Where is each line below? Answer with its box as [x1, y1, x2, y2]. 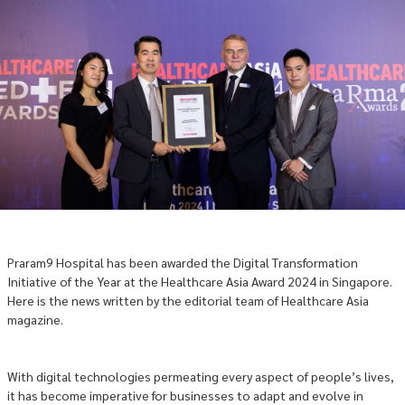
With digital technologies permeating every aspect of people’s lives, [7, 368, 394, 384]
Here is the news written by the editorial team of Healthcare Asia [7, 292, 369, 308]
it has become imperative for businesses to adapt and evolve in [7, 387, 363, 403]
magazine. [7, 311, 63, 327]
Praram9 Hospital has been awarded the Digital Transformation [7, 254, 358, 270]
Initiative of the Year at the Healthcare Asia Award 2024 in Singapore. [7, 273, 392, 289]
